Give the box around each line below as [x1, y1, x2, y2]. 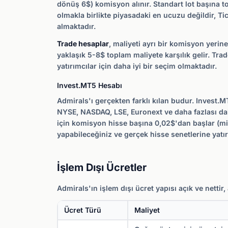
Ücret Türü [64, 206, 101, 214]
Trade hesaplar [57, 39, 109, 48]
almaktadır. [57, 22, 96, 31]
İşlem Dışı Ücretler [57, 161, 147, 174]
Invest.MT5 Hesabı [57, 81, 122, 90]
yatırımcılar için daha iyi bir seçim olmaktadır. [57, 62, 217, 70]
